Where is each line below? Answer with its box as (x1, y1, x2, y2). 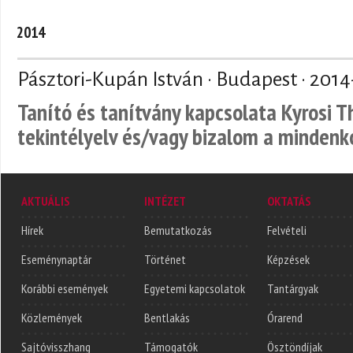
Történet (144, 251, 186, 267)
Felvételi (267, 221, 307, 238)
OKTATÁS (267, 192, 311, 209)
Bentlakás (144, 309, 190, 325)
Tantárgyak (267, 280, 318, 296)
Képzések (267, 251, 310, 267)
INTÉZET (144, 192, 186, 209)
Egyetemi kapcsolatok (144, 280, 245, 296)
